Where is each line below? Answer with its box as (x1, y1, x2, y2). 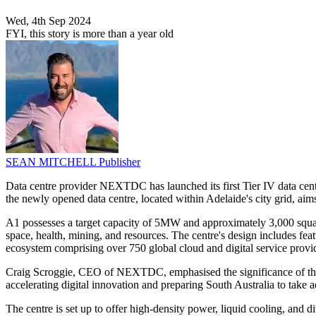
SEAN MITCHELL (6, 156, 99, 169)
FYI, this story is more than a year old (6, 28, 174, 40)
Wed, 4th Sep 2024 (6, 15, 91, 28)
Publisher (99, 156, 140, 169)
